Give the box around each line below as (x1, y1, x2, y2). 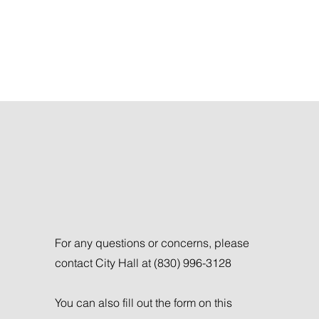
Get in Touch (54, 179, 197, 206)
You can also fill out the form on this (54, 296, 232, 310)
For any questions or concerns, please (54, 236, 249, 250)
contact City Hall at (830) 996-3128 (54, 256, 231, 270)
